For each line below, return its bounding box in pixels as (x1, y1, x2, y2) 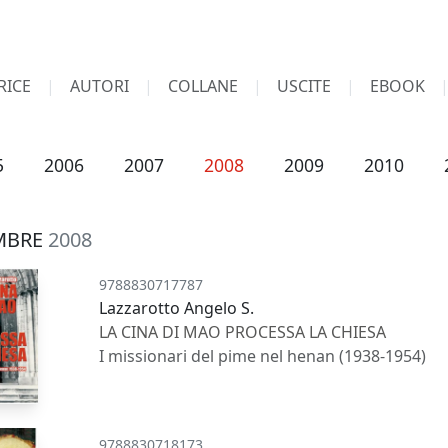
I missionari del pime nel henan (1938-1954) (99, 345, 427, 367)
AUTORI (70, 75, 129, 97)
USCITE (277, 75, 331, 97)
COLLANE (168, 75, 238, 97)
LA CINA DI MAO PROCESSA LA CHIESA (99, 321, 387, 343)
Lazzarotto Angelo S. (99, 297, 255, 319)
